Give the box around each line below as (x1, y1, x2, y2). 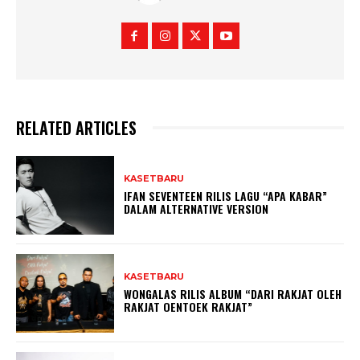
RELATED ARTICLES (16, 115, 137, 140)
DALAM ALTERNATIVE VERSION (124, 200, 269, 218)
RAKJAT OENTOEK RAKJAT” (124, 298, 253, 316)
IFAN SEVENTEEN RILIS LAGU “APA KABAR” (124, 187, 328, 205)
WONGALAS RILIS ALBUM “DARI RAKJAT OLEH (124, 285, 342, 303)
